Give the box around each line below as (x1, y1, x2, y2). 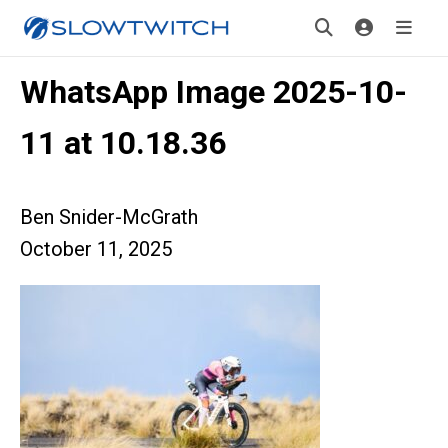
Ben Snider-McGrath (20, 205, 198, 229)
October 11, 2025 (20, 237, 172, 261)
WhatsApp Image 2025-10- (20, 73, 407, 111)
